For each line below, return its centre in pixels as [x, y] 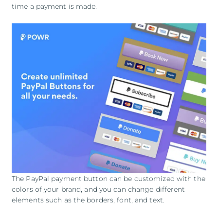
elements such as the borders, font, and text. [88, 200]
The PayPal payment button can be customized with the [109, 178]
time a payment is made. [54, 7]
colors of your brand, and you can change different [99, 189]
